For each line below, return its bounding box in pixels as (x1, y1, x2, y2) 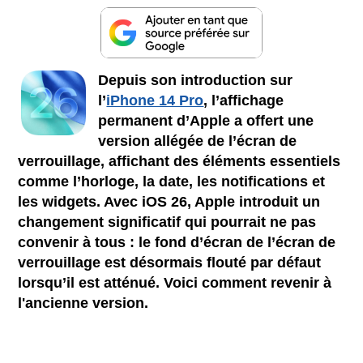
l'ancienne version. (18, 294, 149, 311)
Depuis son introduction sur (98, 71, 293, 88)
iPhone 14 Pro (106, 92, 204, 109)
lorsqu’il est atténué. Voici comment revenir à (18, 274, 332, 291)
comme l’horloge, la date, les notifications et (18, 173, 326, 190)
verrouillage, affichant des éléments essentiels (18, 152, 341, 169)
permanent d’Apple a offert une (98, 112, 314, 129)
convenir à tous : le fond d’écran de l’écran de (18, 233, 336, 250)
